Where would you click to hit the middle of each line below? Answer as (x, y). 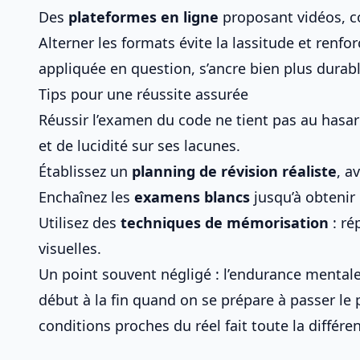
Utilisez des (80, 223)
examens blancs (192, 197)
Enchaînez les (86, 197)
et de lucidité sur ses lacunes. (139, 145)
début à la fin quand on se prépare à (164, 300)
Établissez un (85, 171)
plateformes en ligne (143, 17)
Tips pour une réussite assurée (143, 94)
